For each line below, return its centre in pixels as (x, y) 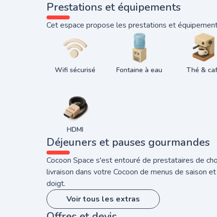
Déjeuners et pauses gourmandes (128, 142)
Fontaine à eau (139, 70)
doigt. (56, 184)
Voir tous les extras (103, 199)
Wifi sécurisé (75, 70)
